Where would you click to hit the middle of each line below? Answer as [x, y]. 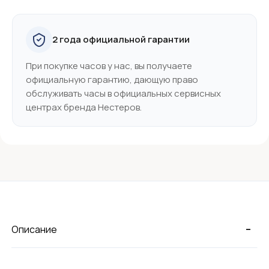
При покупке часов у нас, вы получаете [109, 65]
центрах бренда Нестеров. [84, 107]
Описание [35, 229]
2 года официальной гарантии [121, 40]
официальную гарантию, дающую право [112, 79]
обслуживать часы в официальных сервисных [123, 93]
